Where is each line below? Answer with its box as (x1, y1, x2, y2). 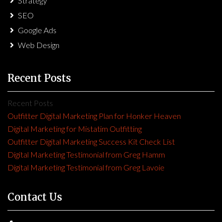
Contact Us (7, 191, 62, 204)
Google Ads (18, 25, 56, 35)
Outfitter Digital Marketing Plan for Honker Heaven (7, 111, 181, 121)
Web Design (18, 40, 59, 50)
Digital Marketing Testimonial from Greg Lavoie (7, 163, 165, 172)
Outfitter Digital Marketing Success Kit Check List (7, 137, 175, 147)
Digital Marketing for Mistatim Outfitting (7, 124, 142, 134)
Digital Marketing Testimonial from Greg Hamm (7, 150, 165, 160)
